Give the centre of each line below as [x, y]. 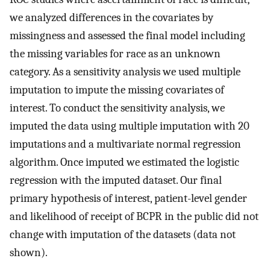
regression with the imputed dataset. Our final [116, 181]
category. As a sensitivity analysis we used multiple [125, 72]
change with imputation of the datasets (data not [123, 235]
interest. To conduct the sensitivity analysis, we [117, 108]
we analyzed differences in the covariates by [111, 18]
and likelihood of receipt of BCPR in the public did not [134, 217]
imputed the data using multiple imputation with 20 [130, 126]
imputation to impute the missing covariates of [117, 90]
